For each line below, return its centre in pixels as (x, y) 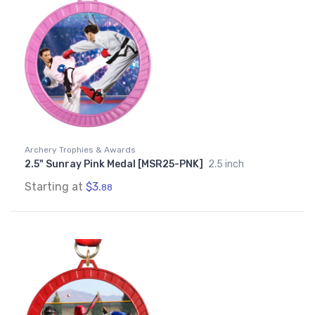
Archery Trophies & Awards (80, 150)
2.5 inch (226, 165)
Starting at (55, 187)
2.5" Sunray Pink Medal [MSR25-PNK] (115, 165)
